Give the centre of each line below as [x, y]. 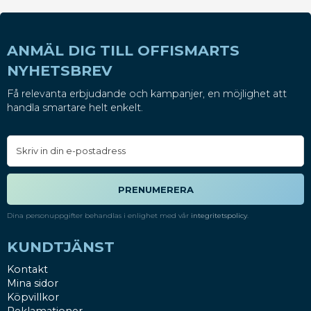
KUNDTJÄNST [61, 246]
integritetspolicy [219, 215]
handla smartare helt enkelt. [75, 107]
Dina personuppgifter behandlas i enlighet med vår [99, 215]
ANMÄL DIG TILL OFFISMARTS [123, 50]
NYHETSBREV [60, 70]
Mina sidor [33, 284]
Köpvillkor [33, 297]
